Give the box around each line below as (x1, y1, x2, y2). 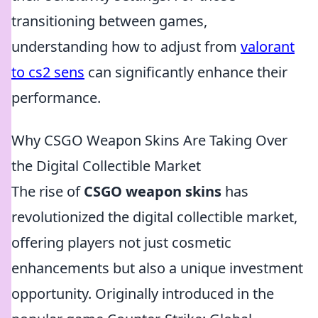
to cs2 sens (11, 62, 84, 82)
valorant (241, 37, 295, 56)
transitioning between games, (11, 11, 207, 31)
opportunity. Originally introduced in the (11, 284, 274, 303)
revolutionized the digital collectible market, (11, 207, 297, 226)
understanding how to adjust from (11, 37, 241, 56)
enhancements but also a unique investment (11, 258, 303, 278)
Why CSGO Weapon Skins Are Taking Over (11, 131, 287, 150)
